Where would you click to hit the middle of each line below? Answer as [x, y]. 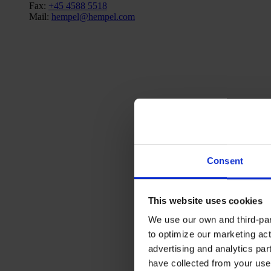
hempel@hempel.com [93, 16]
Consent [225, 161]
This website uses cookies [205, 200]
